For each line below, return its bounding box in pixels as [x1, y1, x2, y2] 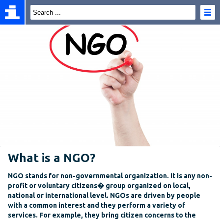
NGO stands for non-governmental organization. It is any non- [8, 172, 212, 180]
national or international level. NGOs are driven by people [8, 192, 200, 200]
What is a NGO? [8, 151, 95, 165]
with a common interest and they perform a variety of [8, 201, 185, 210]
